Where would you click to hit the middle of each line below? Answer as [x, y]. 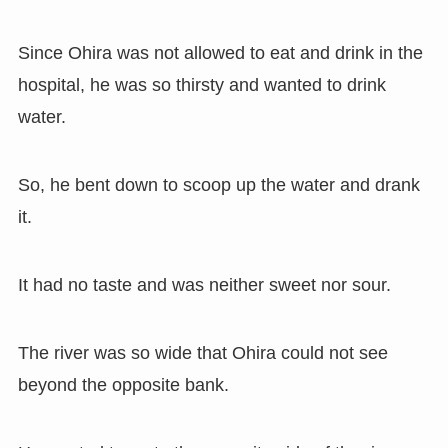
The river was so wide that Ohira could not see [202, 352]
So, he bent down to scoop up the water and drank [218, 185]
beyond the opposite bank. [123, 384]
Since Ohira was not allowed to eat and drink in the [220, 53]
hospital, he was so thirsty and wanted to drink [201, 85]
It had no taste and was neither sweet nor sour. [204, 285]
